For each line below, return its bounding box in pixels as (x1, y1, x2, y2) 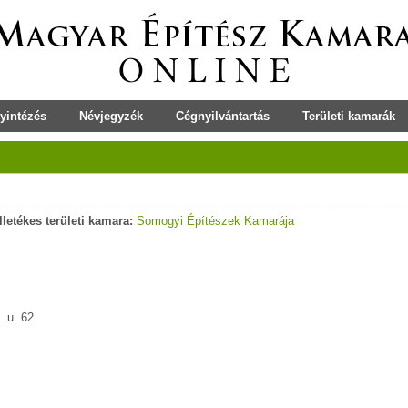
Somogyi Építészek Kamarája (137, 214, 294, 228)
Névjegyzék (79, 109, 143, 123)
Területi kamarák (302, 109, 395, 123)
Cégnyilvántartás (176, 109, 270, 123)
